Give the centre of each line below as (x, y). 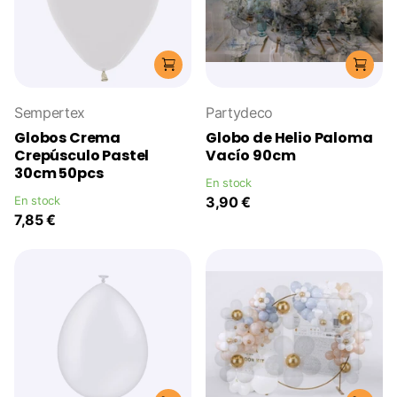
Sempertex (50, 113)
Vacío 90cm (251, 156)
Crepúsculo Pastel (82, 156)
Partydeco (240, 113)
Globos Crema (68, 138)
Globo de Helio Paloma (289, 138)
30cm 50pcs (59, 174)
